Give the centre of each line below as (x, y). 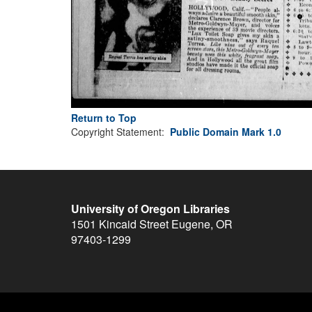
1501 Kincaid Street (120, 224)
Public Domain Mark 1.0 (226, 132)
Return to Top (104, 118)
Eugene (191, 224)
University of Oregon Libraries (150, 209)
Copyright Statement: (120, 132)
